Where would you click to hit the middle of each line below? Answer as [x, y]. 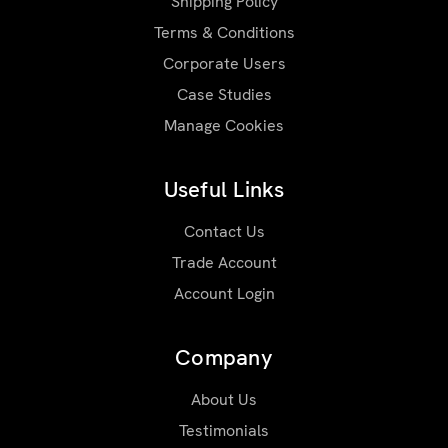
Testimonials [224, 430]
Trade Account [224, 262]
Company [224, 357]
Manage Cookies [224, 125]
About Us [224, 399]
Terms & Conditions [224, 32]
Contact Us [224, 231]
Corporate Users [224, 63]
